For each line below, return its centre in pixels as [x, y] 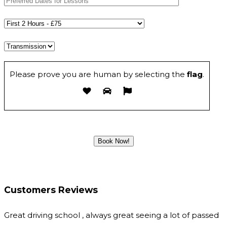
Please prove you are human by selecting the [97, 74]
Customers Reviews [51, 190]
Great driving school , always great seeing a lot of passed [111, 215]
